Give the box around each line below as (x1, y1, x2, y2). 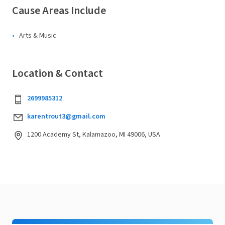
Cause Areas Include (12, 3, 106, 19)
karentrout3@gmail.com (27, 111, 105, 122)
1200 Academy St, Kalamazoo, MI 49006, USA (27, 130, 160, 140)
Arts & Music (19, 31, 56, 41)
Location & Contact (12, 65, 103, 81)
